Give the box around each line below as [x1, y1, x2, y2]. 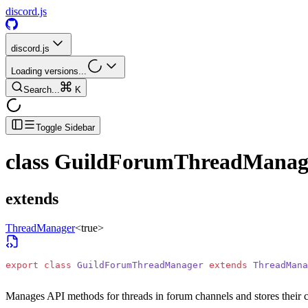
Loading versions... [11, 66, 87, 76]
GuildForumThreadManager [71, 259, 203, 270]
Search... [23, 85, 60, 95]
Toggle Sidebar [36, 122, 95, 133]
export [5, 259, 38, 270]
